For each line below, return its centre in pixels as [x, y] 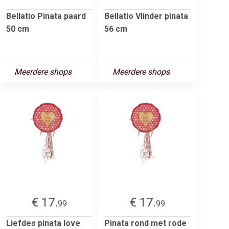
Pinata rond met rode [145, 223]
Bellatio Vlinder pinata [146, 16]
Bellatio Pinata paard [46, 16]
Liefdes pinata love [43, 223]
